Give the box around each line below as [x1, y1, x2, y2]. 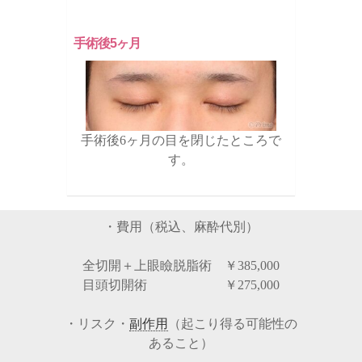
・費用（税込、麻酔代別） [103, 219, 259, 234]
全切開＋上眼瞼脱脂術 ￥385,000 [82, 258, 280, 272]
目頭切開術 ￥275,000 [82, 277, 280, 292]
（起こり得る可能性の [168, 316, 297, 330]
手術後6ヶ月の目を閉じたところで [81, 133, 281, 147]
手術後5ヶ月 [74, 36, 141, 51]
